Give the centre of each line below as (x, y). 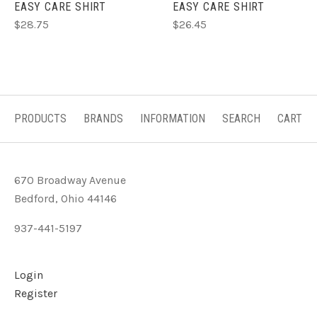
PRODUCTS (40, 119)
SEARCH (241, 119)
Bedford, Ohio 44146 (65, 199)
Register (36, 294)
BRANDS (103, 119)
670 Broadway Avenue (70, 180)
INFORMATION (173, 119)
